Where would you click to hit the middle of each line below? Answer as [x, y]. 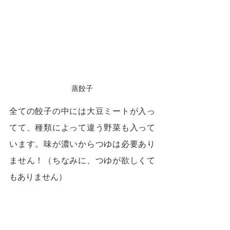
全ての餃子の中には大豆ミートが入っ [82, 111]
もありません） [38, 177]
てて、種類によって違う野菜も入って [82, 128]
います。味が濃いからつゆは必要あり [82, 144]
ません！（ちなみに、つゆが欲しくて [82, 160]
